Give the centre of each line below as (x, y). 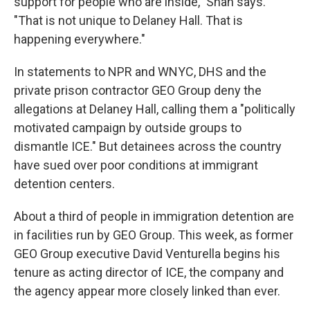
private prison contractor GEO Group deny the (138, 90)
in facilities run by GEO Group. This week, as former (154, 235)
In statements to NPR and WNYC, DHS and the (140, 72)
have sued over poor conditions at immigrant (136, 165)
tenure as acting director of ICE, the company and (149, 272)
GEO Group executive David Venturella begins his (147, 254)
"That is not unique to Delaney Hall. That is (128, 20)
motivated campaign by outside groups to (128, 128)
